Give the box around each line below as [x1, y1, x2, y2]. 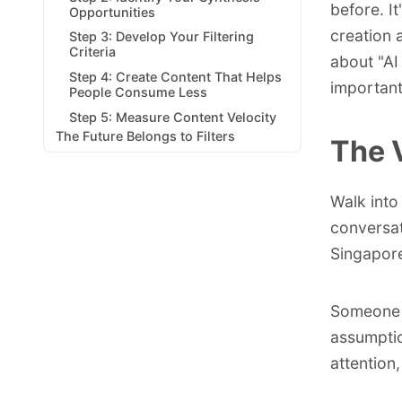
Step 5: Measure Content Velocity [68, 109, 276, 125]
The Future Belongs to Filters [56, 127, 236, 144]
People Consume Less [68, 84, 207, 100]
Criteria [68, 44, 116, 60]
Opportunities [68, 4, 155, 20]
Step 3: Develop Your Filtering [68, 29, 254, 45]
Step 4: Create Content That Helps [68, 69, 282, 85]
